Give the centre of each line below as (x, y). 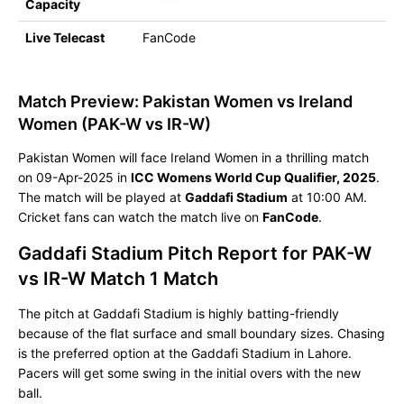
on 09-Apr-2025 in (74, 177)
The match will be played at (101, 197)
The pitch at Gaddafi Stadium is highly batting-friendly (179, 313)
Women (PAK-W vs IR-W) (115, 124)
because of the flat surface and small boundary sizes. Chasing (202, 333)
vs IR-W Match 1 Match (118, 279)
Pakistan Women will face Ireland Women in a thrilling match (193, 157)
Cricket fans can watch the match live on (140, 217)
